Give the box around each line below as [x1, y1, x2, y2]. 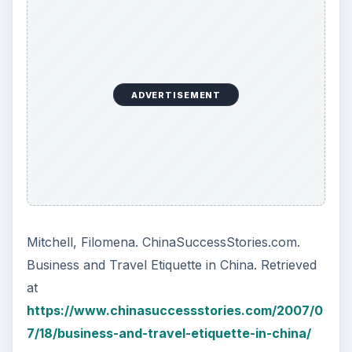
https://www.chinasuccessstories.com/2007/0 [26, 302, 323, 319]
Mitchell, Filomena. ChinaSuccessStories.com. [26, 234, 300, 251]
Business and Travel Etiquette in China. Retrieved [26, 257, 317, 273]
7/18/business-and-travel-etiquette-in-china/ [26, 325, 311, 342]
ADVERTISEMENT [130, 89, 222, 101]
